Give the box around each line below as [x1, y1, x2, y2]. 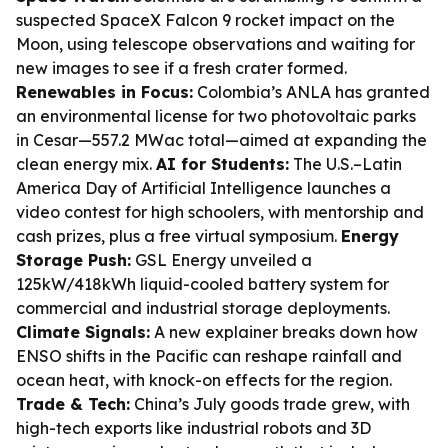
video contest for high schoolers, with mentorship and [16, 202, 424, 222]
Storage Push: [16, 250, 131, 270]
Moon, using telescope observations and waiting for [16, 34, 415, 54]
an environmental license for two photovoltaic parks [16, 106, 416, 126]
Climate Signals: [16, 322, 150, 342]
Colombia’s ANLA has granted [193, 82, 430, 102]
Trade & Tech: [16, 394, 130, 414]
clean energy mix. [16, 154, 156, 174]
